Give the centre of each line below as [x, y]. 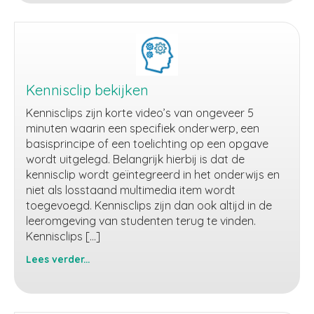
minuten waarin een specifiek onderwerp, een [143, 128]
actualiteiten [57, 14]
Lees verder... [58, 259]
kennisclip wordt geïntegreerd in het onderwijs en [153, 175]
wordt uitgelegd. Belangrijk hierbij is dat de [135, 159]
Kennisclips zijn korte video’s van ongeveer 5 [140, 113]
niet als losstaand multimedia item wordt [131, 190]
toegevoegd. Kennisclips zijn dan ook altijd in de [149, 205]
